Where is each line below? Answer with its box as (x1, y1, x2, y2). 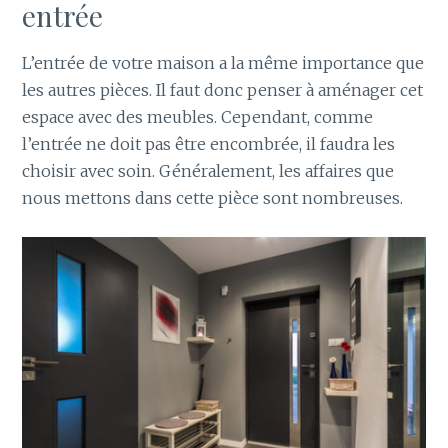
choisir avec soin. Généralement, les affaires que (22, 160, 395, 181)
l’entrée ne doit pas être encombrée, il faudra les (22, 133, 396, 154)
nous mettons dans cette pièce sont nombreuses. (22, 187, 404, 208)
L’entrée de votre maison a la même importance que (22, 52, 425, 73)
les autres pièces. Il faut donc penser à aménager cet (22, 79, 424, 100)
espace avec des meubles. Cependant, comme (22, 106, 374, 127)
